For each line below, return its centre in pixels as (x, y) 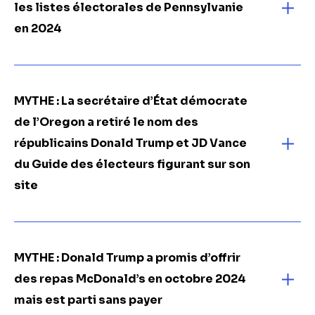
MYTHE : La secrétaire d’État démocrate (131, 101)
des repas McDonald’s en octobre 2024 (130, 279)
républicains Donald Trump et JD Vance (130, 143)
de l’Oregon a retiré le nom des (106, 122)
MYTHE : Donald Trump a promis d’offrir (127, 258)
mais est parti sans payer (88, 300)
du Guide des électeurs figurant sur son (132, 164)
